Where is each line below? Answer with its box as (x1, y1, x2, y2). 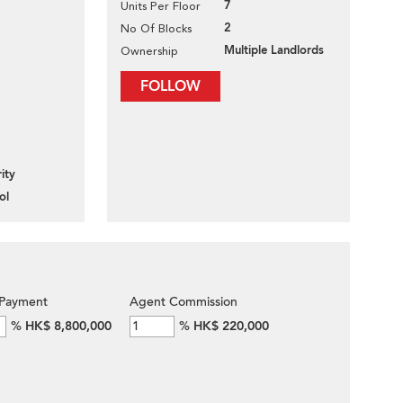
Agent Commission (130, 293, 237, 310)
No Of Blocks (121, 22, 192, 35)
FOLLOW (140, 76, 201, 96)
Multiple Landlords (224, 42, 324, 58)
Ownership (121, 44, 178, 58)
